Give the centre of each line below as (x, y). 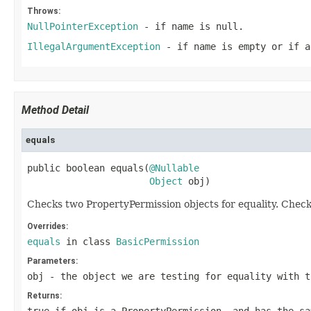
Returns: (44, 296)
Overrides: (48, 226)
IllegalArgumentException (94, 47)
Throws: (44, 11)
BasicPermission (158, 242)
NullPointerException (83, 26)
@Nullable (174, 168)
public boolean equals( (88, 168)
